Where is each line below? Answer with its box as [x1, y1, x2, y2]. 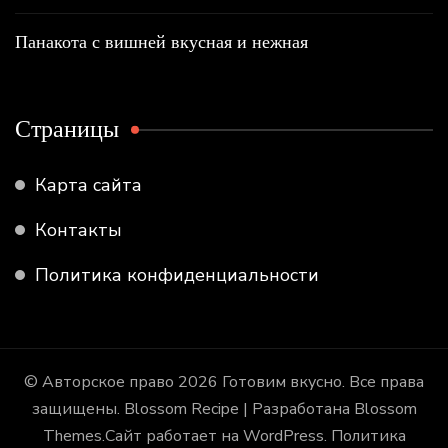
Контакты [35, 217, 122, 242]
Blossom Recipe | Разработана [119, 397, 354, 420]
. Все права [342, 370, 424, 393]
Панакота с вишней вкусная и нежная [15, 29, 308, 53]
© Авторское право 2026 [24, 370, 222, 393]
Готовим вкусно [222, 370, 342, 393]
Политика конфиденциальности [35, 262, 319, 287]
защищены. [31, 397, 120, 420]
